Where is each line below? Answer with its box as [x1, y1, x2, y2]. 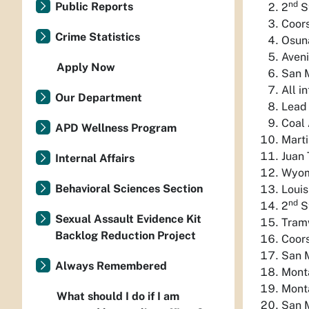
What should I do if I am [57, 290, 179, 303]
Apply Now [57, 61, 115, 74]
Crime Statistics [55, 30, 140, 43]
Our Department [55, 91, 142, 104]
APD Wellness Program [55, 121, 177, 134]
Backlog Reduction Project [55, 229, 196, 242]
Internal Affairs [55, 152, 134, 165]
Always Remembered [55, 259, 167, 272]
